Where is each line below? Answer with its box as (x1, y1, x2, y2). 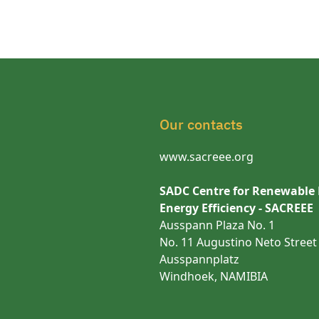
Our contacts (159, 115, 243, 134)
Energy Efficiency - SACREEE (159, 200, 313, 216)
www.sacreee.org (159, 149, 253, 164)
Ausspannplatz (159, 251, 239, 267)
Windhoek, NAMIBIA (159, 268, 268, 284)
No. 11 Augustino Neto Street (159, 234, 317, 250)
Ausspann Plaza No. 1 (159, 217, 275, 233)
